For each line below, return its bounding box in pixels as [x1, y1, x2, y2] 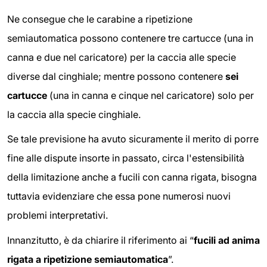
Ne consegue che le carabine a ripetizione [7, 13, 193, 25]
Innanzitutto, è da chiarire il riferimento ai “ [7, 234, 194, 246]
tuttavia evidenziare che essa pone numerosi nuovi [7, 190, 231, 203]
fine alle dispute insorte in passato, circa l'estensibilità [7, 152, 244, 164]
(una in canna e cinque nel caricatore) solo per [47, 89, 254, 101]
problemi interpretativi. [7, 209, 108, 222]
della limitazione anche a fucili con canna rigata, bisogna [7, 171, 257, 184]
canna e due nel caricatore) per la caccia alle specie [7, 51, 236, 63]
